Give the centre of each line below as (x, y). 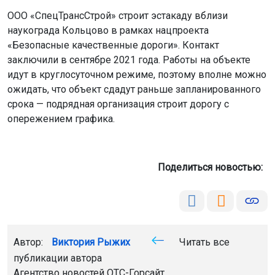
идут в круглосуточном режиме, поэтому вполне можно (137, 75)
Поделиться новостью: (213, 167)
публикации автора (58, 258)
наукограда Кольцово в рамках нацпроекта (108, 30)
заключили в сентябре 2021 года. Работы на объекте (129, 60)
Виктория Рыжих (91, 242)
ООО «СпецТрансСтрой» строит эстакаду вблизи (118, 16)
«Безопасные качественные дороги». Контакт (113, 45)
